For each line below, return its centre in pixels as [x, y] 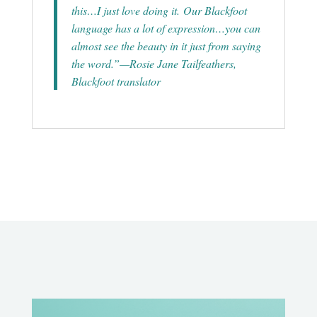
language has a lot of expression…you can [166, 28]
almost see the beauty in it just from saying [166, 45]
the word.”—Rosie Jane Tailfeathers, [154, 63]
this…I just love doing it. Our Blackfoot [159, 10]
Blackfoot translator [116, 81]
